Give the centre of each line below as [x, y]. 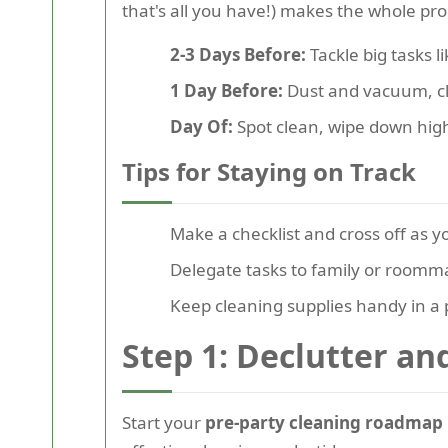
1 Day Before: [226, 90]
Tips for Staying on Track [269, 171]
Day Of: [201, 126]
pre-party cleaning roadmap [324, 422]
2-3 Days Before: [238, 54]
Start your [163, 422]
